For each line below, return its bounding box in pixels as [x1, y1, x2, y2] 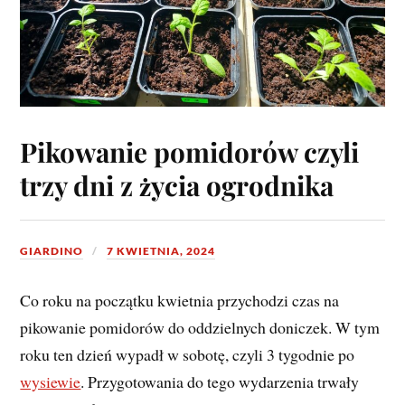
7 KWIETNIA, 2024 [107, 243, 216, 258]
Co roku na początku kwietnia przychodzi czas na [20, 289, 340, 312]
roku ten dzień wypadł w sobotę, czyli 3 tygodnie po [20, 344, 355, 366]
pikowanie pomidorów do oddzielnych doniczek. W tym [20, 316, 381, 339]
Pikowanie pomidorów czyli [20, 133, 360, 169]
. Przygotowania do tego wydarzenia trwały [80, 371, 360, 393]
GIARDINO [20, 243, 84, 258]
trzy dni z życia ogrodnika [20, 166, 334, 202]
